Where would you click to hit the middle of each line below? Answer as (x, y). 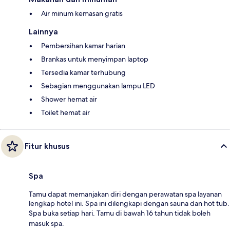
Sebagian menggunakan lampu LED (98, 85)
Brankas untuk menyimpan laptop (95, 59)
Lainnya (43, 31)
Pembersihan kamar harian (83, 45)
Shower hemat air (69, 99)
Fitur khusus (47, 146)
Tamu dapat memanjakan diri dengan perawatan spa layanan (125, 194)
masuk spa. (46, 223)
